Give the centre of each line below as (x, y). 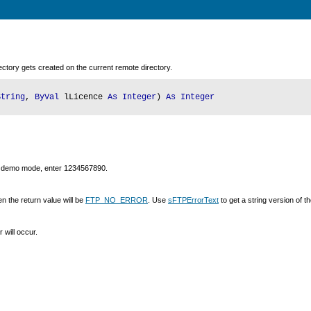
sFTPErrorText (193, 200)
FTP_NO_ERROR (117, 200)
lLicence (83, 97)
